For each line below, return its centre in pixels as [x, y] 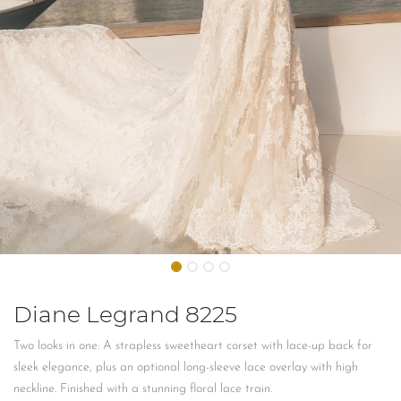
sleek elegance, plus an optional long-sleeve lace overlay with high [186, 368]
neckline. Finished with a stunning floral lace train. [143, 389]
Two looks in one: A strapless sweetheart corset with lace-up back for [193, 346]
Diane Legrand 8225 [125, 315]
